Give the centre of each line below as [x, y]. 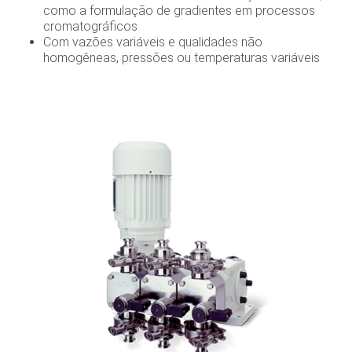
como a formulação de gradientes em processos [179, 11]
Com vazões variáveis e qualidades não [153, 42]
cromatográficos [90, 27]
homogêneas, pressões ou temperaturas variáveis [181, 58]
